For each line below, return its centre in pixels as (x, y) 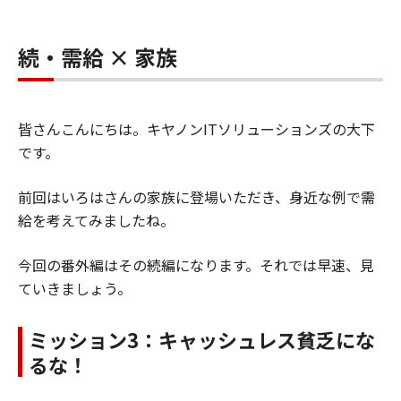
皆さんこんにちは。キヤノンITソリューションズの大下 (196, 128)
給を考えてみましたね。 (96, 220)
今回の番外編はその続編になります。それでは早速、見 (196, 264)
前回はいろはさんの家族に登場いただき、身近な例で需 (196, 196)
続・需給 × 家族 (98, 56)
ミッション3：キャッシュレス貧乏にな (202, 339)
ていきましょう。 (75, 288)
